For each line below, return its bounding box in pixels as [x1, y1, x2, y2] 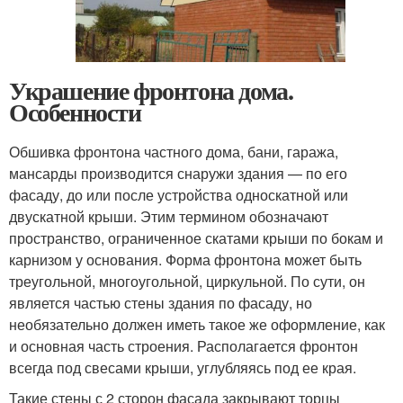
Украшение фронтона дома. [9, 72, 293, 110]
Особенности [9, 94, 141, 131]
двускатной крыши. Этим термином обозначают [9, 206, 328, 228]
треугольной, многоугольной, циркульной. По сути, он [9, 271, 365, 292]
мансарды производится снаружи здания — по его [9, 163, 347, 184]
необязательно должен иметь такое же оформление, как [9, 314, 385, 336]
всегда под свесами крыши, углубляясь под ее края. [9, 357, 356, 379]
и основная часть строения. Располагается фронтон [9, 336, 358, 357]
